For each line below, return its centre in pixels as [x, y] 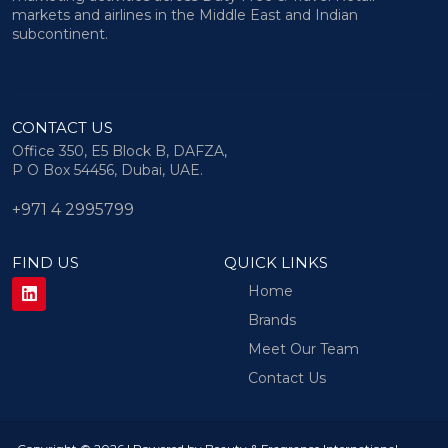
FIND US [45, 262]
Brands [272, 319]
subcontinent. [60, 33]
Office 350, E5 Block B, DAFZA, [119, 150]
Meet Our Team [303, 348]
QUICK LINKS [276, 262]
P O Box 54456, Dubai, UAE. [107, 169]
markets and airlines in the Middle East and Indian [185, 14]
